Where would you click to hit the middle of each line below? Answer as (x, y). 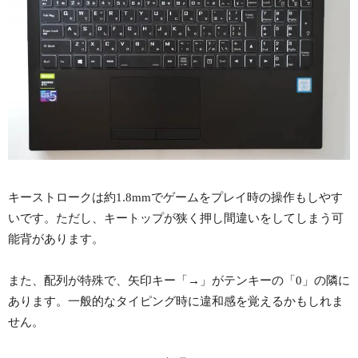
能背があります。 (56, 239)
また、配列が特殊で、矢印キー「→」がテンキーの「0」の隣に (179, 280)
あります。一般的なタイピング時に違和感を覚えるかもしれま (176, 301)
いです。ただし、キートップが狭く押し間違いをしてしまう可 (176, 218)
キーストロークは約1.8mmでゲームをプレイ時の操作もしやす (175, 197)
